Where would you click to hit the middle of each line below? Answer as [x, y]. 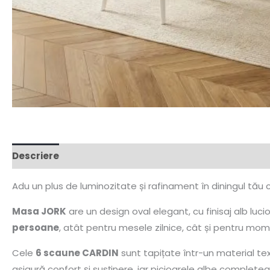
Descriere [36, 156]
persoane [36, 227]
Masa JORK [39, 211]
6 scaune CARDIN [77, 253]
